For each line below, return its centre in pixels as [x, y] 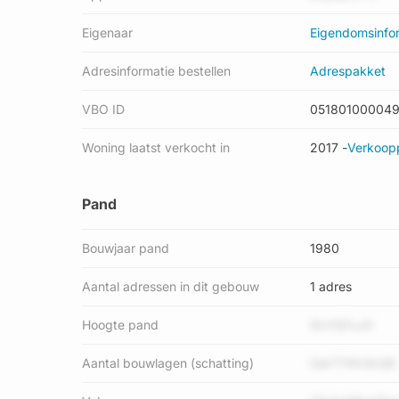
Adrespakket [348, 71]
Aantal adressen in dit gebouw [171, 286]
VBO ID [103, 109]
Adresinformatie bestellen [156, 71]
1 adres [331, 286]
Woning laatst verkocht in [156, 147]
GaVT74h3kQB [353, 363]
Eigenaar [107, 33]
